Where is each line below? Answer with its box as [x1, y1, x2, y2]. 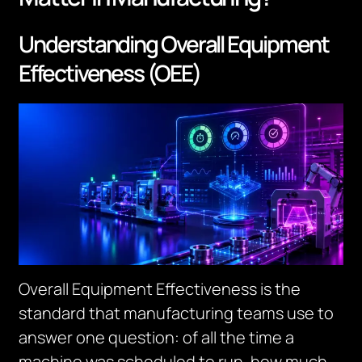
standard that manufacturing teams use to [19, 302, 335, 324]
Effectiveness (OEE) [19, 57, 200, 88]
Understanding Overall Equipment [19, 28, 330, 59]
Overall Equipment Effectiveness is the [19, 278, 301, 300]
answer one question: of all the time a [19, 326, 295, 348]
